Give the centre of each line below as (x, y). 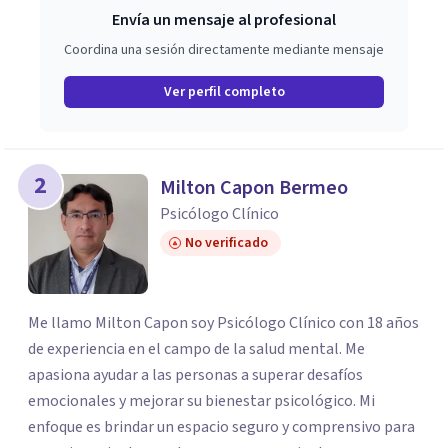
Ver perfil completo (224, 92)
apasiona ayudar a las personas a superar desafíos (195, 375)
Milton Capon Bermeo (254, 188)
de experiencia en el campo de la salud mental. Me (196, 349)
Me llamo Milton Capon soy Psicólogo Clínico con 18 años (223, 323)
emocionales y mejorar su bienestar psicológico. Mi (201, 401)
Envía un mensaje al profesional (224, 20)
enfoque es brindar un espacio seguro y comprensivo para (221, 427)
